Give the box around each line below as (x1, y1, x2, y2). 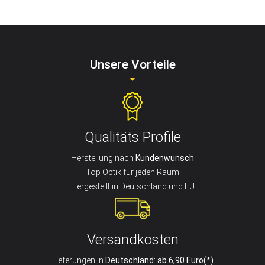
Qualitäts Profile (84, 128, 181, 146)
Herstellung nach (71, 153, 135, 163)
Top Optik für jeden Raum (86, 167, 179, 177)
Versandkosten (86, 231, 179, 248)
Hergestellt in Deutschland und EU (70, 181, 195, 191)
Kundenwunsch (135, 153, 194, 163)
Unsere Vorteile (89, 57, 176, 72)
